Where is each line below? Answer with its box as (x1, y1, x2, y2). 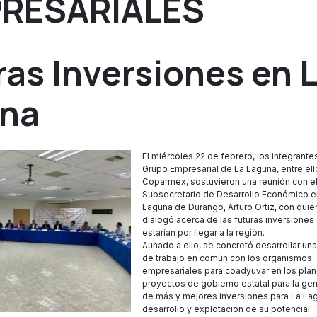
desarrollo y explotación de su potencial (142, 304, 311, 314)
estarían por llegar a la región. (142, 227, 265, 238)
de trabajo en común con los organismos (142, 253, 313, 263)
